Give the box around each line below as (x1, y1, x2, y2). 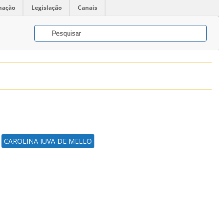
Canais (78, 3, 97, 12)
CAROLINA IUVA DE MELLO (4, 136, 92, 146)
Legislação (31, 3, 62, 12)
